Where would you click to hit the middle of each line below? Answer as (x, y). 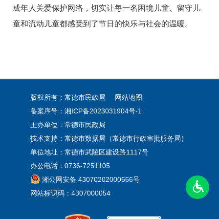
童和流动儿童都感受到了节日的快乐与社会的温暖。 (103, 23)
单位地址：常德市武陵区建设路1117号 (89, 152)
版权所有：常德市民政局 (69, 98)
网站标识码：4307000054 (70, 193)
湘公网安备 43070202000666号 (91, 180)
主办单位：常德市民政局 (68, 125)
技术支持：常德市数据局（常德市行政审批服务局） (109, 139)
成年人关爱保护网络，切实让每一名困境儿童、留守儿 (107, 8)
